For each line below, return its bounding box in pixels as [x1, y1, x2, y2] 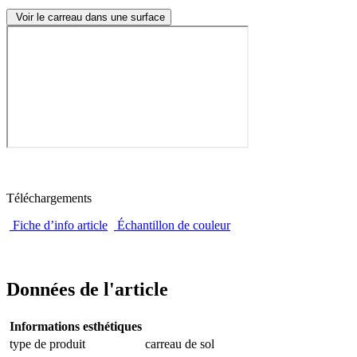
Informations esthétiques [10, 319, 142, 333]
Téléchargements [6, 190, 92, 205]
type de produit [10, 336, 85, 351]
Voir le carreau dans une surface [13, 10, 165, 23]
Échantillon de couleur [117, 218, 230, 232]
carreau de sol [145, 336, 214, 351]
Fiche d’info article [13, 218, 108, 232]
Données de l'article [6, 278, 168, 300]
